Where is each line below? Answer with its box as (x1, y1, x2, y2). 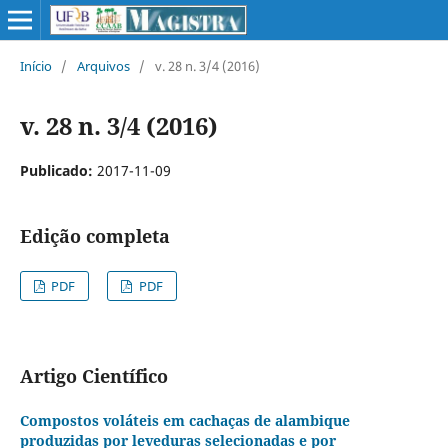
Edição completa (19, 223, 170, 248)
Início (19, 56, 52, 75)
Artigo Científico (19, 363, 168, 388)
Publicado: (19, 160, 97, 180)
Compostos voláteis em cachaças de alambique (19, 410, 350, 430)
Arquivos (76, 56, 130, 75)
